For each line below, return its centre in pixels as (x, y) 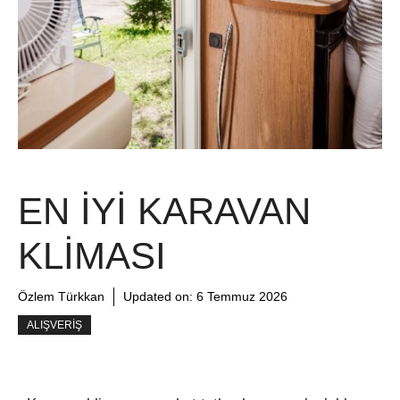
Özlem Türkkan (61, 297)
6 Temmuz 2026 (242, 297)
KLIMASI (92, 256)
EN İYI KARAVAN (164, 212)
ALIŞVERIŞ (54, 325)
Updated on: (160, 297)
